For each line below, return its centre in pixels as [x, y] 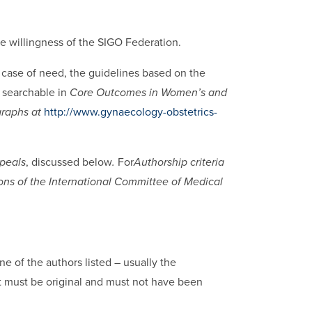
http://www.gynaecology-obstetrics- [131, 112]
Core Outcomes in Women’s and [148, 92]
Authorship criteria [179, 162]
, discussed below [69, 162]
